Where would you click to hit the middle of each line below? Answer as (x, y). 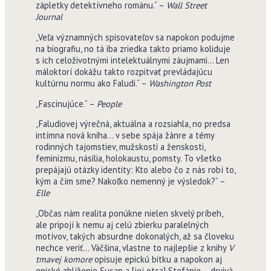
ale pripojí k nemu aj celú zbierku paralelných (122, 224)
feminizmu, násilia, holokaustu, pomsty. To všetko (128, 158)
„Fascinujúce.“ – (66, 103)
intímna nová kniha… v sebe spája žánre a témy (125, 135)
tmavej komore (64, 259)
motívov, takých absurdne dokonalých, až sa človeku (135, 236)
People (109, 103)
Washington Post (180, 83)
